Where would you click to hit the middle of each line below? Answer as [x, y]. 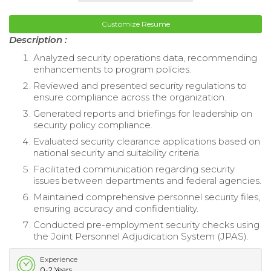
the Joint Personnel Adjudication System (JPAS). [141, 236]
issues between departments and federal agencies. [147, 180]
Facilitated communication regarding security [134, 169]
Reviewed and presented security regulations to [140, 85]
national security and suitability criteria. [117, 152]
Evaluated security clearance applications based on [147, 141]
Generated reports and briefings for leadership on [143, 113]
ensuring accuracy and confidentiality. [116, 208]
